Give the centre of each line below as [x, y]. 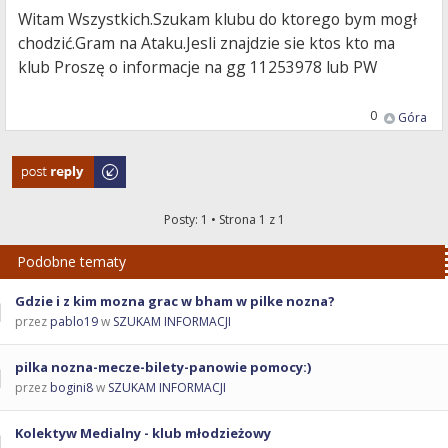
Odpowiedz [45, 166]
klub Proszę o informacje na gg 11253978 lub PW [198, 67]
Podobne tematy [71, 262]
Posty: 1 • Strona [211, 220]
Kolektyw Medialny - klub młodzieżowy [143, 433]
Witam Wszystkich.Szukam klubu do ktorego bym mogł [218, 19]
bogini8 [71, 388]
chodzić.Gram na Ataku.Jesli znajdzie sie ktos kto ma [207, 43]
